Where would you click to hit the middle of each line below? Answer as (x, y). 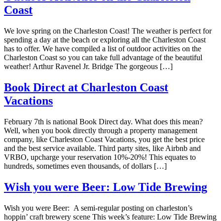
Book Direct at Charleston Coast (86, 87)
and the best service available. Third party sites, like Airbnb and (102, 148)
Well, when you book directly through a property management (101, 130)
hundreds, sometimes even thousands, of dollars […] (85, 166)
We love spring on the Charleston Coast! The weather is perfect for (108, 31)
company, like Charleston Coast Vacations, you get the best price (104, 139)
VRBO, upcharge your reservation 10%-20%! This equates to (100, 157)
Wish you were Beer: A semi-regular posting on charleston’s (98, 208)
